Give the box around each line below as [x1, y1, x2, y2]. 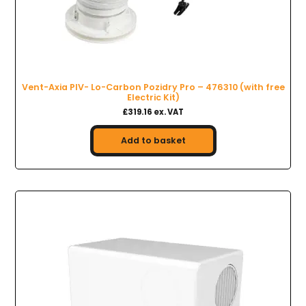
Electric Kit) [126, 92, 180, 104]
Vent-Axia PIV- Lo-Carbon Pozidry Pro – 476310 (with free [21, 81, 285, 94]
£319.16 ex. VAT [122, 106, 184, 117]
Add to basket [120, 134, 186, 146]
